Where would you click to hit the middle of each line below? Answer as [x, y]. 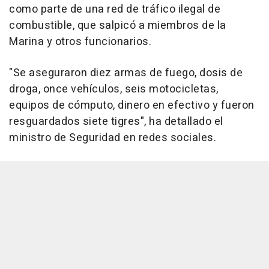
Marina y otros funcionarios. [80, 42]
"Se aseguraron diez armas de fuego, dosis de [126, 73]
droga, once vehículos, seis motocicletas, [114, 89]
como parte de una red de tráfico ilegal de [115, 10]
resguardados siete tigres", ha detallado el [116, 122]
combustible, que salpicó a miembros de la [118, 26]
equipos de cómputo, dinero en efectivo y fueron [132, 106]
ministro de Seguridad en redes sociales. [113, 138]
